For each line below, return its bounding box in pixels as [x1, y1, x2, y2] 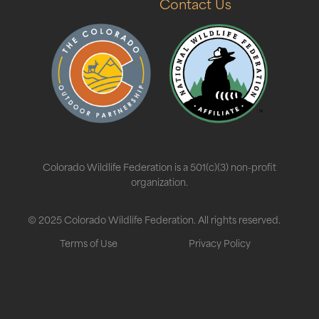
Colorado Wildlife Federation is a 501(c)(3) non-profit [43, 158, 276, 174]
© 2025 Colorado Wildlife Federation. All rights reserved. [28, 211, 281, 226]
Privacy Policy [188, 234, 251, 250]
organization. [131, 173, 188, 189]
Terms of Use [60, 234, 118, 250]
